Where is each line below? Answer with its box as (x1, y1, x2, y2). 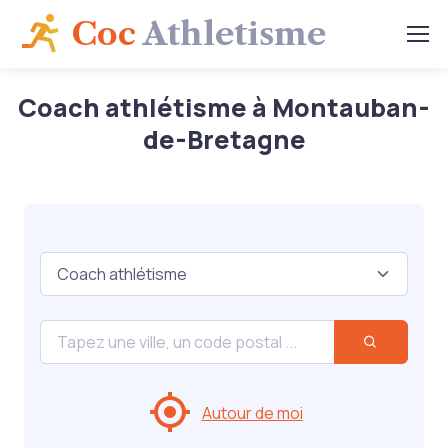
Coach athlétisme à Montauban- (18, 90, 430, 125)
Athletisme (136, 14, 326, 53)
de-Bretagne (142, 122, 306, 157)
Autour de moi (201, 402, 303, 424)
